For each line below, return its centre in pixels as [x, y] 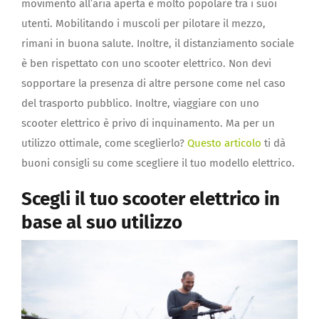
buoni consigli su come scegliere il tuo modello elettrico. [158, 163]
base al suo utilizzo [102, 222]
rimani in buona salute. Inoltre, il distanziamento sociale [158, 43]
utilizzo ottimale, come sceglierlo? [104, 143]
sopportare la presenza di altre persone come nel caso [153, 83]
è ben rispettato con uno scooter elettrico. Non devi [146, 63]
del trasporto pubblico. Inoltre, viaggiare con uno [140, 103]
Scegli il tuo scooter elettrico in [151, 199]
